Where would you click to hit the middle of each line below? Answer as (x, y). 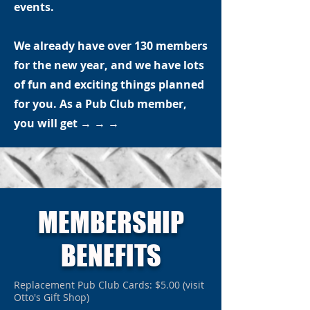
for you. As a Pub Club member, (100, 104)
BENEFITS (111, 255)
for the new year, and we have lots (109, 65)
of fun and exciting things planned (109, 84)
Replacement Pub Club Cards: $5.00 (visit (109, 285)
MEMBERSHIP (111, 222)
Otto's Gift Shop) (52, 297)
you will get (46, 123)
